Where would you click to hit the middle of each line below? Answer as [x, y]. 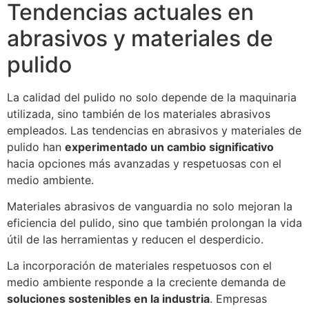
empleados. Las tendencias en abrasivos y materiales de [154, 130]
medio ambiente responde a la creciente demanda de [146, 282]
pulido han [36, 147]
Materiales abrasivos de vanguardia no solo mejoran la [150, 206]
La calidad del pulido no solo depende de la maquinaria [152, 97]
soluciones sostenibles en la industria [108, 299]
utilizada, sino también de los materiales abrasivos [139, 113]
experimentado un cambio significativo [169, 147]
